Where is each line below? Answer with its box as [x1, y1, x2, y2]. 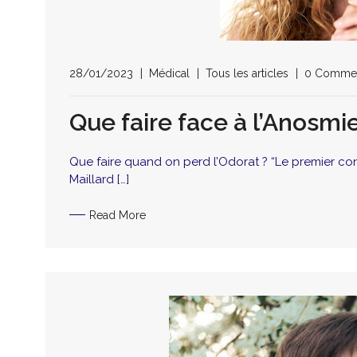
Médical [149, 67, 190, 80]
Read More [89, 208, 146, 222]
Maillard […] [69, 172, 129, 187]
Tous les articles [206, 67, 288, 80]
